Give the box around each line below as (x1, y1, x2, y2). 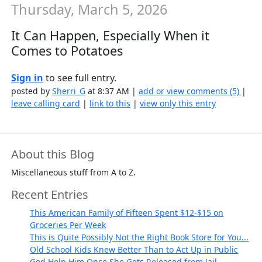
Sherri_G (52, 85, 86, 97)
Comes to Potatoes (11, 42, 123, 59)
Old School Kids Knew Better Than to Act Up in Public (30, 244, 239, 256)
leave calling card (11, 98, 81, 109)
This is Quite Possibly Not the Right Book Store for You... (30, 232, 249, 243)
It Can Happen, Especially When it (11, 26, 210, 44)
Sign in (11, 71, 44, 85)
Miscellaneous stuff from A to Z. (11, 167, 136, 178)
